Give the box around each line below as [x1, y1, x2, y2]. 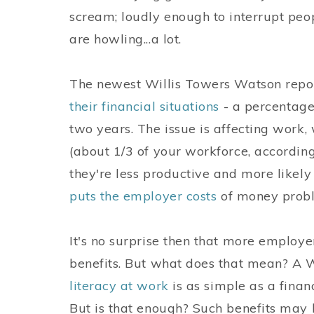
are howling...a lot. [69, 31, 182, 47]
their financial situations [69, 98, 220, 114]
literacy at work [69, 278, 169, 294]
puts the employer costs [69, 188, 217, 204]
